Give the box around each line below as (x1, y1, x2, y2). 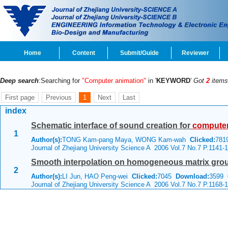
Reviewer (182, 49, 209, 56)
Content (72, 49, 95, 56)
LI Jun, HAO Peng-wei (62, 173, 132, 180)
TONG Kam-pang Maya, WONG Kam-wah (62, 136, 190, 144)
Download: (176, 173, 209, 180)
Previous (46, 94, 72, 101)
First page (5, 94, 35, 101)
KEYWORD (156, 77, 190, 84)
